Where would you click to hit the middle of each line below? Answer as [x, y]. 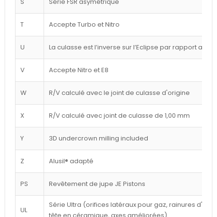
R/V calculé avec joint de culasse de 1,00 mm [119, 115]
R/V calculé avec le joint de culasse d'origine [119, 93]
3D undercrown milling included [99, 138]
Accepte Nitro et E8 [79, 70]
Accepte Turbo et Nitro [84, 24]
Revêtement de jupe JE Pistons [97, 184]
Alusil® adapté [71, 161]
